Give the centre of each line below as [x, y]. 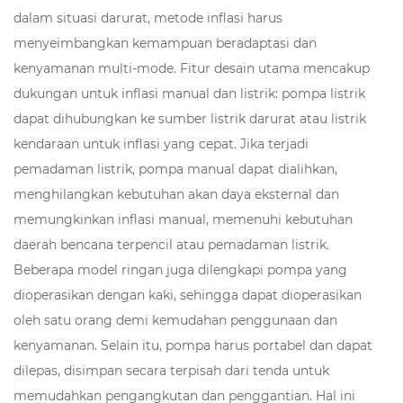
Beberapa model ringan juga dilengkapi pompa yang [180, 269]
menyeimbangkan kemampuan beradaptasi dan [165, 43]
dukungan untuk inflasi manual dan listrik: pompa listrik [189, 93]
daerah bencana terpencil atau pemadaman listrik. [171, 244]
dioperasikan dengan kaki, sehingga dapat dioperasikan [188, 295]
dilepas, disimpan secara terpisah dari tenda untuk [171, 370]
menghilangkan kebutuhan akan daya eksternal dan [176, 194]
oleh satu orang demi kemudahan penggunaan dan [175, 320]
